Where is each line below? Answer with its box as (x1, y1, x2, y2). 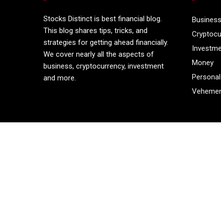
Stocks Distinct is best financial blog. (43, 14, 162, 24)
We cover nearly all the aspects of (43, 50, 154, 59)
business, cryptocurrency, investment (43, 62, 164, 71)
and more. (43, 74, 76, 83)
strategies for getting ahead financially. (43, 38, 169, 47)
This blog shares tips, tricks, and (43, 26, 148, 36)
